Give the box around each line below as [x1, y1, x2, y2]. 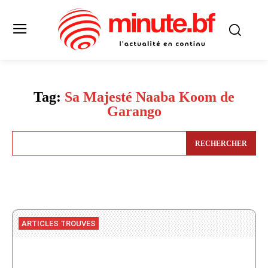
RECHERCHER [195, 139, 247, 148]
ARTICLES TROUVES [22, 218, 96, 228]
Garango [106, 103, 162, 120]
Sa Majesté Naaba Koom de [65, 89, 234, 105]
